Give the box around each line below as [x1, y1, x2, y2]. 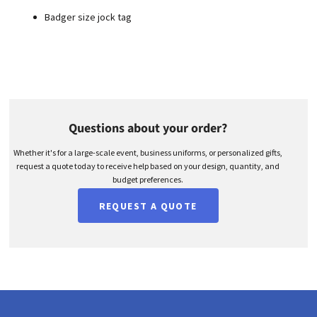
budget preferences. [113, 174, 183, 185]
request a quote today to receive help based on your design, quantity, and [16, 161, 279, 172]
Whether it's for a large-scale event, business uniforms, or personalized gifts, [13, 147, 282, 158]
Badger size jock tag [45, 11, 132, 24]
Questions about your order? [69, 120, 227, 138]
